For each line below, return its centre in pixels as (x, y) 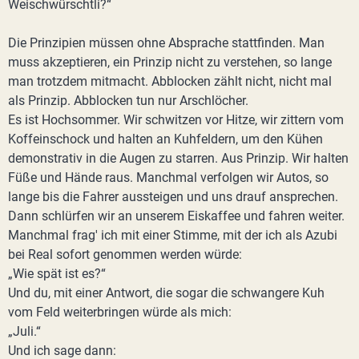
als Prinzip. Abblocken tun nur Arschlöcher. (128, 101)
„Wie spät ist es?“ (57, 274)
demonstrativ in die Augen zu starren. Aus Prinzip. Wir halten (178, 158)
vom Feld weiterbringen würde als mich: (120, 312)
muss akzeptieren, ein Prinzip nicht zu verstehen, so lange (170, 62)
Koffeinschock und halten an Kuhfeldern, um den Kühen (165, 139)
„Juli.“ (24, 331)
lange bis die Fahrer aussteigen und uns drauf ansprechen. (173, 197)
